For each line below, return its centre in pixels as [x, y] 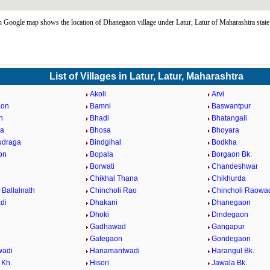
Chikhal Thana [114, 178]
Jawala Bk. [229, 263]
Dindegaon [230, 215]
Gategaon [106, 239]
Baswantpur [231, 106]
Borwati [102, 166]
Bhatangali [229, 118]
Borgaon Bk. [231, 154]
